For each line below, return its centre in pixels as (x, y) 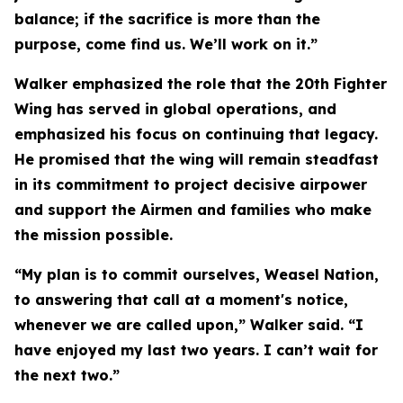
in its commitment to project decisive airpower (191, 184)
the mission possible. (94, 235)
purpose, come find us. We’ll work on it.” (166, 44)
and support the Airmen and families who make (193, 210)
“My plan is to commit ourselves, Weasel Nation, (197, 274)
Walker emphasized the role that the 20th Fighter (201, 84)
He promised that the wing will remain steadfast (197, 159)
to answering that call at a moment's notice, (181, 300)
